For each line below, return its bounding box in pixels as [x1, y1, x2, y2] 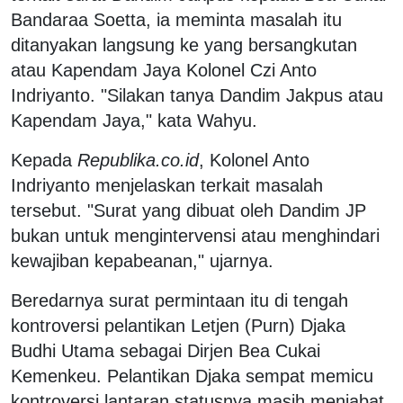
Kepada [11, 149, 77, 170]
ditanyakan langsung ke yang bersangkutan [11, 34, 357, 55]
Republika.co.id [77, 149, 199, 170]
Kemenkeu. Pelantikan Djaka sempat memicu [11, 365, 373, 386]
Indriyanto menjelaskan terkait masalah [11, 175, 323, 195]
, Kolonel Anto [199, 149, 309, 170]
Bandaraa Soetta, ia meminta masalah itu [11, 9, 342, 30]
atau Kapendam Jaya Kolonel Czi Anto [11, 59, 317, 80]
